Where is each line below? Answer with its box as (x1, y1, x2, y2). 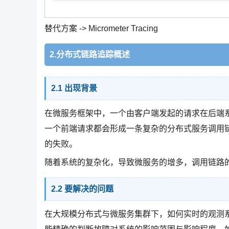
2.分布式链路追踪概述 (50, 50, 130, 59)
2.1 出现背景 (51, 84, 97, 93)
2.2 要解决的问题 (51, 185, 113, 194)
